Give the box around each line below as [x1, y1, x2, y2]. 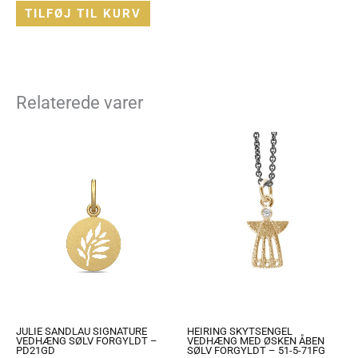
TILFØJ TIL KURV [24, 6, 141, 22]
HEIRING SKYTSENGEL [187, 325, 292, 337]
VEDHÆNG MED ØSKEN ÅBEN [187, 335, 324, 347]
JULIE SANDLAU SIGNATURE [16, 325, 147, 337]
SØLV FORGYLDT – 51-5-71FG [187, 344, 325, 356]
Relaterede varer [16, 93, 143, 113]
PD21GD [16, 344, 55, 356]
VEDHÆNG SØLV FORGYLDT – [16, 335, 157, 347]
